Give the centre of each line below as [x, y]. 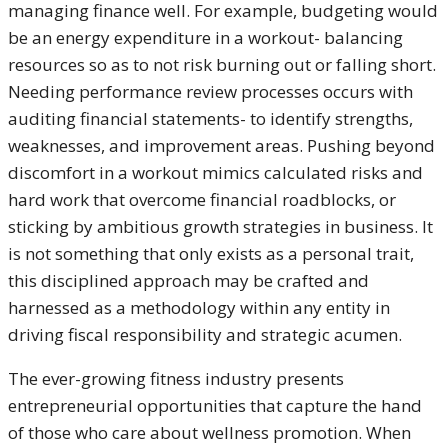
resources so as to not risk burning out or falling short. [222, 64]
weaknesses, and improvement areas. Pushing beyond [221, 145]
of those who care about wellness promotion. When [209, 432]
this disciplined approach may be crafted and [188, 280]
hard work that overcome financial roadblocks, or [202, 199]
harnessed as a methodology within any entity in [199, 307]
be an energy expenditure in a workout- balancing [205, 37]
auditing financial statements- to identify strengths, [210, 118]
